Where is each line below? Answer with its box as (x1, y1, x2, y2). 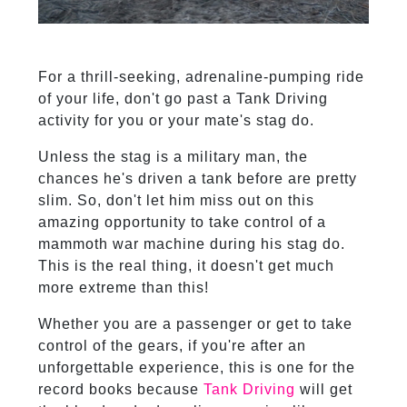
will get (294, 382, 352, 398)
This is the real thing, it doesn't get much (37, 258, 334, 274)
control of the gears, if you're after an (37, 338, 306, 354)
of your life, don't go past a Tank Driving (37, 91, 328, 107)
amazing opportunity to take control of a (37, 214, 326, 231)
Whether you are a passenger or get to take (37, 316, 352, 333)
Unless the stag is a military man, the (37, 149, 308, 165)
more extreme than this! (37, 280, 209, 296)
